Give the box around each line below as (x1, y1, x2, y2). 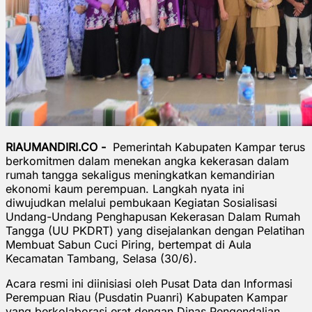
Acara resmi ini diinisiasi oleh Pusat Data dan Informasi (6, 276, 292, 290)
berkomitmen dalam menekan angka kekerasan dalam (6, 153, 289, 168)
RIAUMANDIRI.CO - (6, 139, 109, 154)
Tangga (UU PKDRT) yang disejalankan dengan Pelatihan (6, 223, 304, 237)
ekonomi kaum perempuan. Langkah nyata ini (6, 181, 244, 196)
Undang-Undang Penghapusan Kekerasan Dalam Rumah (6, 209, 300, 224)
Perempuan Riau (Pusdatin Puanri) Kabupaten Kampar (6, 290, 288, 304)
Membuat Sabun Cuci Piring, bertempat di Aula (6, 237, 251, 251)
